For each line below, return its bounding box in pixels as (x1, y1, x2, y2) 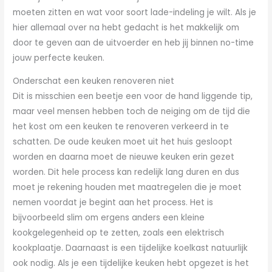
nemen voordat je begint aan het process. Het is (13, 197, 214, 209)
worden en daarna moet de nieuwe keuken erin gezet (13, 151, 235, 163)
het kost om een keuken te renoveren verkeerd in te (13, 121, 229, 133)
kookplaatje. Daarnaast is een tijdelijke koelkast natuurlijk (13, 242, 248, 254)
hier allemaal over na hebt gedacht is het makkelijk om (13, 21, 240, 33)
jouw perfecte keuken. (13, 52, 105, 64)
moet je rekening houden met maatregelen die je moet (13, 182, 242, 194)
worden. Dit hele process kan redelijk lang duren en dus (13, 166, 240, 178)
